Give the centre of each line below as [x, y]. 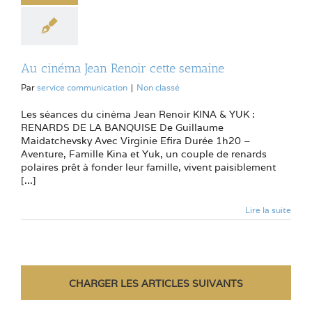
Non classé [158, 87]
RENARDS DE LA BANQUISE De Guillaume [122, 127]
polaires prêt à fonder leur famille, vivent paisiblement [148, 167]
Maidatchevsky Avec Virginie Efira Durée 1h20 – [136, 140]
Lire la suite [268, 210]
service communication [82, 87]
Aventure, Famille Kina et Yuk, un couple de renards [144, 154]
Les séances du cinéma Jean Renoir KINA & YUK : [138, 114]
